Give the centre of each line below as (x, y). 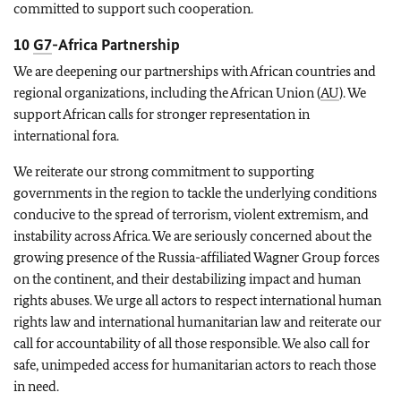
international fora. (66, 136)
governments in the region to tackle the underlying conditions (195, 193)
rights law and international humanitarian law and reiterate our (197, 322)
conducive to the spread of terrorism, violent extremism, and (191, 214)
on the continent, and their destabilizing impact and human (187, 279)
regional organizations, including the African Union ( (167, 93)
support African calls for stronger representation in (162, 114)
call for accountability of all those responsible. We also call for (192, 343)
